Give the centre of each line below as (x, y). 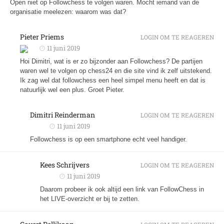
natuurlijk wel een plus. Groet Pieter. (72, 90)
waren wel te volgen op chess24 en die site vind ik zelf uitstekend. (116, 71)
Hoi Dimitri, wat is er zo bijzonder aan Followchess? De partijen (111, 61)
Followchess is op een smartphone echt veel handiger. (108, 139)
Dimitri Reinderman (62, 115)
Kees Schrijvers (65, 165)
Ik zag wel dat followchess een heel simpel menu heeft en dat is (113, 80)
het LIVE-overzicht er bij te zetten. (90, 199)
